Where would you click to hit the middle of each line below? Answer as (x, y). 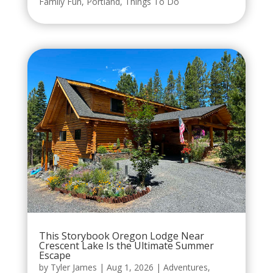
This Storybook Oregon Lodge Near (121, 236)
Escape (55, 256)
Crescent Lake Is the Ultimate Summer (126, 246)
